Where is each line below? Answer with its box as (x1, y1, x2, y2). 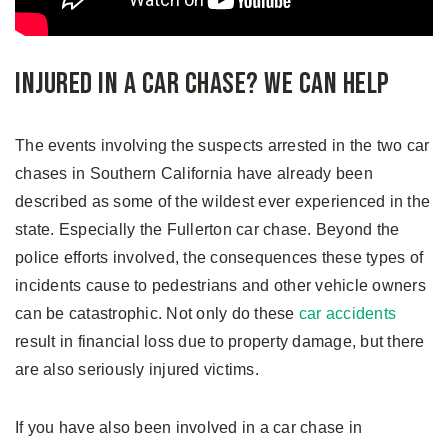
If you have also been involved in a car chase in (15, 419, 362, 437)
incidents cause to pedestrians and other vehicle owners (15, 277, 426, 295)
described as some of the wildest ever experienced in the (15, 193, 430, 211)
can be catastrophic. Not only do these (15, 305, 299, 323)
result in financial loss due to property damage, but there (15, 333, 425, 351)
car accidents (298, 305, 396, 323)
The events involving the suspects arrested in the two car (15, 137, 430, 155)
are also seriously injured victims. (15, 361, 259, 379)
